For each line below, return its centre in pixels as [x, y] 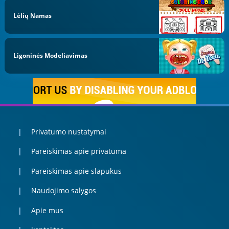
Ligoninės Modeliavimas [51, 56]
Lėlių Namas [33, 15]
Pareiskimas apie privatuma [78, 151]
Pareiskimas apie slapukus [76, 171]
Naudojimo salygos [63, 191]
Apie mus [47, 210]
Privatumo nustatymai [68, 131]
